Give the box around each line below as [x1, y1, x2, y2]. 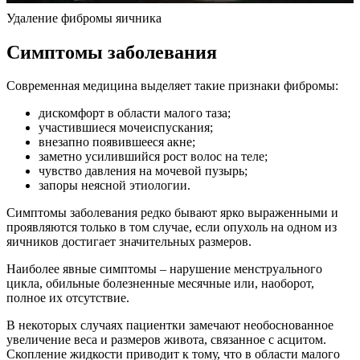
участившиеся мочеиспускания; [39, 121, 213, 135]
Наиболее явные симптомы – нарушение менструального [6, 262, 322, 276]
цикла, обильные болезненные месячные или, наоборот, [6, 276, 314, 291]
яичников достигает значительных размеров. [6, 235, 252, 249]
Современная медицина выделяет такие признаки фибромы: [6, 79, 338, 93]
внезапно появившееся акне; [39, 135, 195, 149]
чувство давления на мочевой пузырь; [39, 164, 247, 178]
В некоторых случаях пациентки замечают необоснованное [6, 318, 333, 333]
